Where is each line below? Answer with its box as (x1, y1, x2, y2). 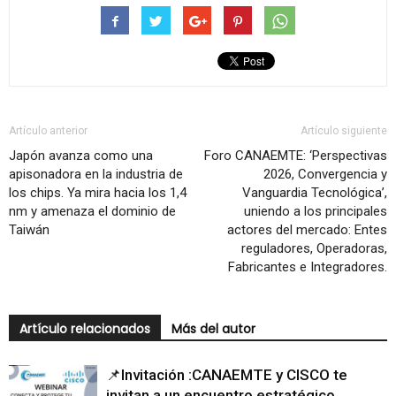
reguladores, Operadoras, (241, 240, 387, 257)
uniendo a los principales (244, 203, 387, 220)
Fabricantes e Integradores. (228, 259, 387, 276)
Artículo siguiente (301, 125, 387, 138)
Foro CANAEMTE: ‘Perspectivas (204, 148, 387, 164)
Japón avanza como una (9, 148, 153, 164)
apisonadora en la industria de (9, 166, 183, 183)
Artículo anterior (9, 125, 88, 138)
